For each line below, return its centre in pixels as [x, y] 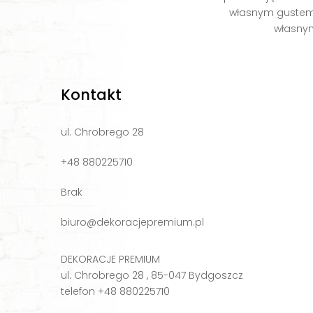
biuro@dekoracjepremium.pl [132, 222]
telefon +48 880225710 [115, 291]
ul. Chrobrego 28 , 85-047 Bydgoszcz [152, 275]
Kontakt [91, 94]
